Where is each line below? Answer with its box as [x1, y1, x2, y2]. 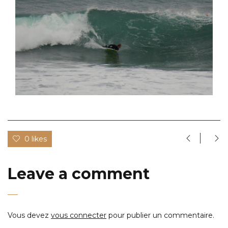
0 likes [24, 134, 47, 144]
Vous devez [8, 210, 51, 220]
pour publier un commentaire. [106, 210, 214, 220]
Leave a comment [8, 164, 150, 183]
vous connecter [51, 210, 106, 220]
